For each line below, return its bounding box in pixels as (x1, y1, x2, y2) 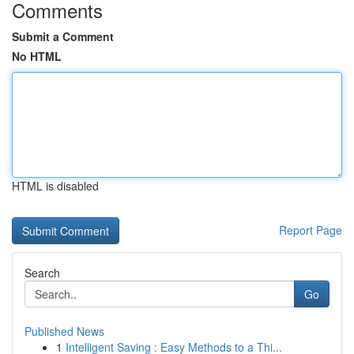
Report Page (279, 222, 342, 238)
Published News (24, 323, 104, 339)
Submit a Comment (12, 28, 114, 44)
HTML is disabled (12, 178, 99, 194)
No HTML (12, 48, 62, 64)
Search (24, 265, 60, 281)
